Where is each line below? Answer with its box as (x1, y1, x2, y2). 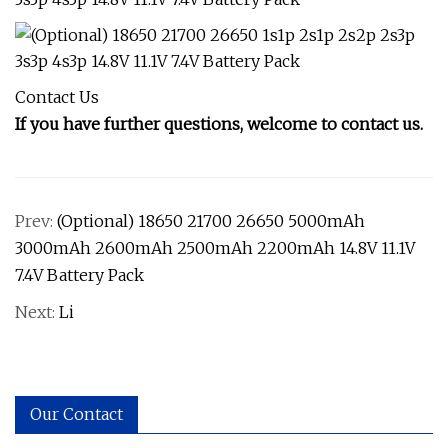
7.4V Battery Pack (15, 265, 144, 285)
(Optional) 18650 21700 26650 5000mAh (57, 211, 365, 231)
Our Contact (30, 404, 123, 424)
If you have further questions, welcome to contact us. (15, 114, 423, 134)
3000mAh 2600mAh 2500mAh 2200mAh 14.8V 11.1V (15, 238, 415, 258)
